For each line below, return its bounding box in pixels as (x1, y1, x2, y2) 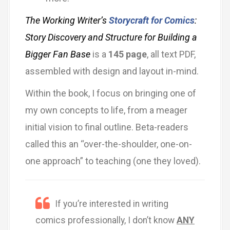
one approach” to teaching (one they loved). (25, 155, 201, 166)
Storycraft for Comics (109, 14, 195, 26)
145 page (108, 48, 147, 60)
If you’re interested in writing (55, 198, 168, 209)
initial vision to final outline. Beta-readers (25, 121, 188, 132)
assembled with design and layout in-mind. (25, 65, 199, 76)
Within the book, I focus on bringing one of (25, 87, 196, 99)
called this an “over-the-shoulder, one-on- (25, 138, 192, 149)
